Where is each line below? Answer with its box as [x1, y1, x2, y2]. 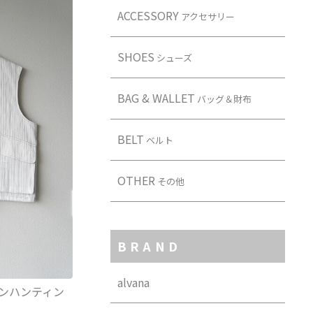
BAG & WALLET [117, 89, 195, 107]
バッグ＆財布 [194, 92, 252, 106]
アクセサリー [178, 10, 235, 24]
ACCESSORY [117, 7, 179, 24]
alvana [117, 274, 150, 291]
